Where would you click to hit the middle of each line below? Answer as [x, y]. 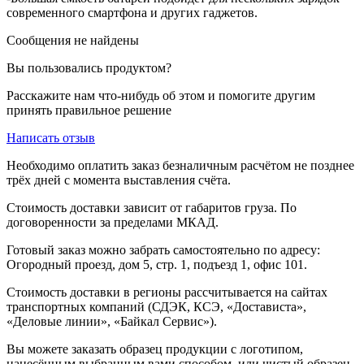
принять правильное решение [89, 110]
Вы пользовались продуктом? [89, 67]
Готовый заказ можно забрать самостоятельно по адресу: [163, 249]
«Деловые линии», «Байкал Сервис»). [112, 321]
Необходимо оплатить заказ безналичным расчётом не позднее [180, 165]
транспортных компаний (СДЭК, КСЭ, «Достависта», [156, 306]
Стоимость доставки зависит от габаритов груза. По [152, 207]
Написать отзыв [51, 137]
